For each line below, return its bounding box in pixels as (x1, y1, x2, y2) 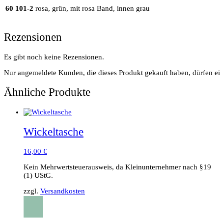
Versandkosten (40, 187, 85, 195)
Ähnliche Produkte (4, 86, 90, 99)
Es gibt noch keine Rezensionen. (4, 53, 104, 61)
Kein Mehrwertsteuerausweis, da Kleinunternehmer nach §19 (24, 163, 211, 171)
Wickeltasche (24, 125, 83, 138)
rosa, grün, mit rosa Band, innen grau (35, 4, 150, 13)
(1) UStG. (24, 171, 53, 180)
